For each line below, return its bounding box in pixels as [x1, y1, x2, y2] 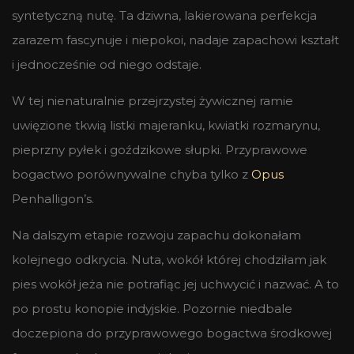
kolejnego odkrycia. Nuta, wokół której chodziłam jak [12, 251, 326, 267]
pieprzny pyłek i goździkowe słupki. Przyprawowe [12, 141, 307, 157]
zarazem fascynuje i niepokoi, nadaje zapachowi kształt [12, 32, 339, 47]
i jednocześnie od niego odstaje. [12, 56, 201, 72]
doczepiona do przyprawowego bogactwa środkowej [12, 325, 332, 341]
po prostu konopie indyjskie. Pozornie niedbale [12, 300, 292, 316]
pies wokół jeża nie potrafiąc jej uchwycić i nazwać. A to [12, 276, 339, 292]
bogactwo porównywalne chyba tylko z [12, 166, 251, 182]
